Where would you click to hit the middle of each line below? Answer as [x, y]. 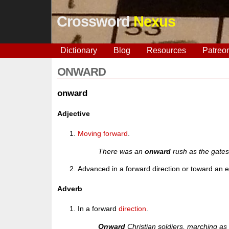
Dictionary [78, 50]
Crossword [95, 21]
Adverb [70, 189]
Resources [166, 50]
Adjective [74, 113]
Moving [90, 134]
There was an [122, 151]
